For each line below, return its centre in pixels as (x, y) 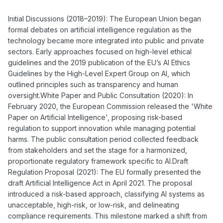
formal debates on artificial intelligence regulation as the (100, 30)
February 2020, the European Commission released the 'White (110, 107)
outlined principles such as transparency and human (93, 85)
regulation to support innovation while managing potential (102, 128)
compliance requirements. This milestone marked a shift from (108, 216)
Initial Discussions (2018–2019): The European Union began (105, 19)
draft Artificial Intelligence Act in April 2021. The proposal (100, 183)
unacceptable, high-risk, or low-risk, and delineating (94, 205)
